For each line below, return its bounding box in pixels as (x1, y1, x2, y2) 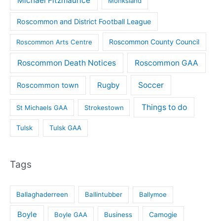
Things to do (141, 102, 187, 112)
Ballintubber (85, 190, 123, 199)
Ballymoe (139, 190, 167, 199)
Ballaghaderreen (16, 190, 69, 199)
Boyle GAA (54, 211, 87, 219)
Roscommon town (17, 80, 79, 90)
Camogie (149, 211, 178, 219)
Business (104, 211, 132, 219)
